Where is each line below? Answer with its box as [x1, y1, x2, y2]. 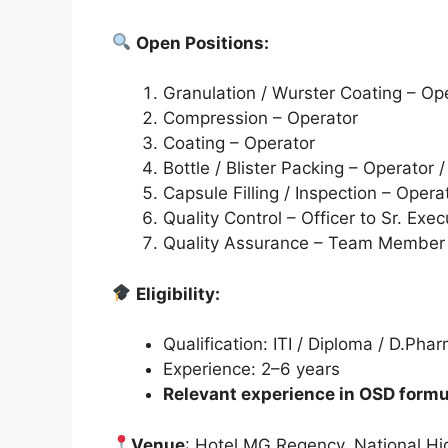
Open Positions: [136, 32, 270, 53]
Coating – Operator [163, 133, 315, 154]
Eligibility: [136, 283, 221, 304]
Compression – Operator [163, 108, 358, 129]
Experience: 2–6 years [163, 359, 340, 380]
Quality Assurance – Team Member [163, 233, 445, 254]
